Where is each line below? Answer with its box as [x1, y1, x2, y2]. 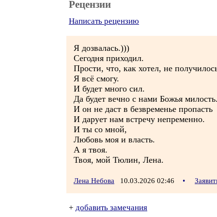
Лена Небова [74, 177, 114, 185]
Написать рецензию [69, 16, 139, 26]
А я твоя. [74, 145, 108, 155]
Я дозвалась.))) [74, 43, 129, 53]
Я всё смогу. [74, 74, 119, 83]
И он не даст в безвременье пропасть [74, 104, 213, 114]
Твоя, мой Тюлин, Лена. [74, 155, 164, 165]
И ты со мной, [74, 124, 127, 134]
